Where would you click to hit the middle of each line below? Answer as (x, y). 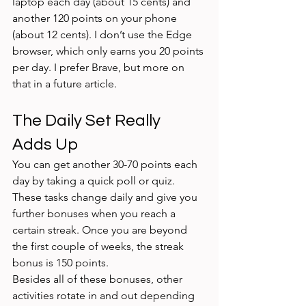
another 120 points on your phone (96, 18)
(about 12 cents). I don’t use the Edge (103, 35)
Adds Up (45, 145)
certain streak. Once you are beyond (101, 230)
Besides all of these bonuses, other (99, 279)
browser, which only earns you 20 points (109, 51)
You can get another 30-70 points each (106, 165)
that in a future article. (66, 84)
